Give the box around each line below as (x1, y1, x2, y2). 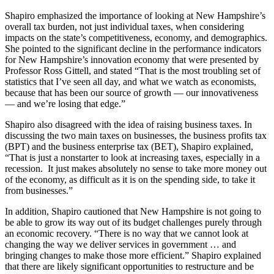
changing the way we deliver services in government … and (5, 239, 236, 250)
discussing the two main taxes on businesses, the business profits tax (5, 130, 267, 141)
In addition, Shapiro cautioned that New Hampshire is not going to (5, 206, 261, 217)
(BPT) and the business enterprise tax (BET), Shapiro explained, (5, 141, 253, 152)
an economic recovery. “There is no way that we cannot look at (5, 228, 248, 239)
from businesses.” (5, 185, 73, 196)
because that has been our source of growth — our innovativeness (5, 87, 258, 98)
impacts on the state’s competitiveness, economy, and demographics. (5, 32, 267, 43)
